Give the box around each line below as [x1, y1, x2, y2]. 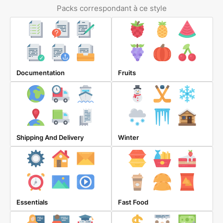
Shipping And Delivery [16, 133, 84, 141]
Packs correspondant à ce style [56, 3, 167, 13]
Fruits [118, 69, 136, 77]
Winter [118, 133, 139, 141]
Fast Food [118, 198, 148, 206]
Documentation [16, 69, 65, 77]
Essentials [16, 198, 48, 206]
